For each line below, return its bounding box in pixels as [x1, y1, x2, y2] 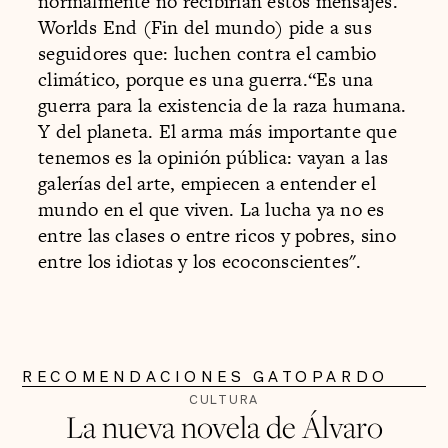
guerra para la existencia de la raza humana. [38, 91, 407, 119]
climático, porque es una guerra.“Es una [38, 65, 374, 93]
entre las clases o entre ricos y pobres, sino [38, 221, 396, 249]
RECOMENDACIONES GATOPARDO [22, 365, 389, 387]
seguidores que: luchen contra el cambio [38, 39, 377, 67]
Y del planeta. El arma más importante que [38, 117, 397, 145]
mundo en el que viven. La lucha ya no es [38, 195, 385, 223]
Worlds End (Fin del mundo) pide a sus [38, 13, 372, 41]
